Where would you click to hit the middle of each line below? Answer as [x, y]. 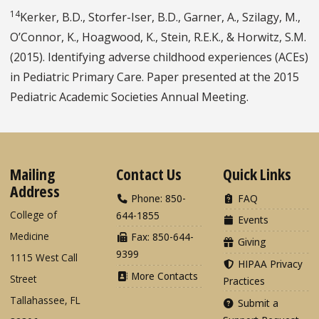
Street [23, 279]
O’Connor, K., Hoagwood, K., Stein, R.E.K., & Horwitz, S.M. [158, 37]
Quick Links [257, 174]
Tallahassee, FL [45, 300]
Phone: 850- [157, 198]
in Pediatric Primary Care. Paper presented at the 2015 [155, 77]
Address [35, 191]
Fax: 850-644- [161, 237]
